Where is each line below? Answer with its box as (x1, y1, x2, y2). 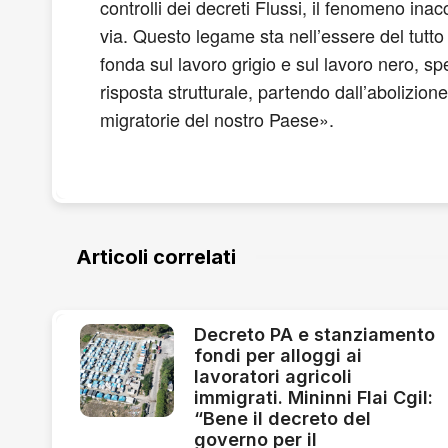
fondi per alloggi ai (193, 344, 362, 366)
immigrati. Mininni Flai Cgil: (193, 386, 433, 408)
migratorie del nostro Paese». (100, 105, 334, 132)
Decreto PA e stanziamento (193, 323, 435, 345)
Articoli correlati (76, 244, 236, 269)
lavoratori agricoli (193, 365, 352, 387)
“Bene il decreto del (193, 407, 371, 429)
